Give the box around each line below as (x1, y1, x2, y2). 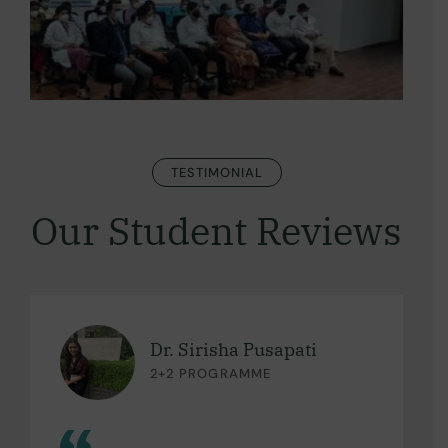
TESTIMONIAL (170, 163, 263, 181)
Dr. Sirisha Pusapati (150, 338, 317, 362)
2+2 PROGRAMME (150, 365, 272, 383)
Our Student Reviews (31, 205, 402, 255)
